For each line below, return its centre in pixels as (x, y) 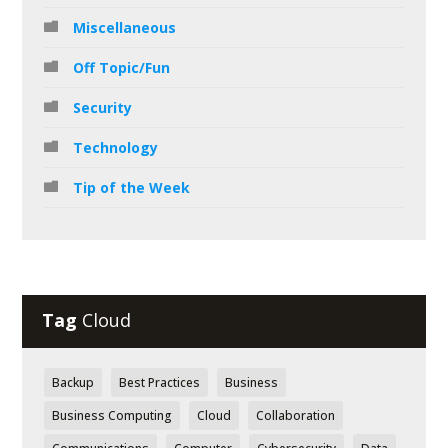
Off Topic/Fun (122, 68)
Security (103, 108)
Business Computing (112, 415)
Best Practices (160, 382)
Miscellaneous (125, 28)
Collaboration (296, 415)
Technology (116, 148)
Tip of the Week (132, 188)
